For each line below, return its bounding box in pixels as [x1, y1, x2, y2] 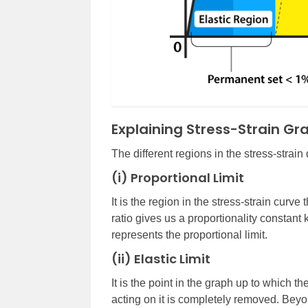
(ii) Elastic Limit [111, 250, 210, 268]
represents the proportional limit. [111, 229, 267, 241]
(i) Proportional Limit [111, 169, 244, 187]
